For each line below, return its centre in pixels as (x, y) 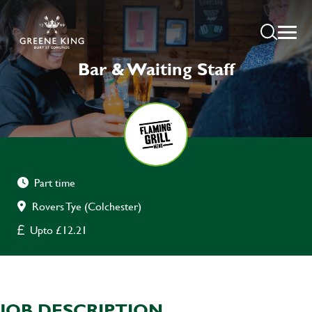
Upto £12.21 (58, 230)
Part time (55, 182)
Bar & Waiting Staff (156, 69)
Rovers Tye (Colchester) (87, 206)
